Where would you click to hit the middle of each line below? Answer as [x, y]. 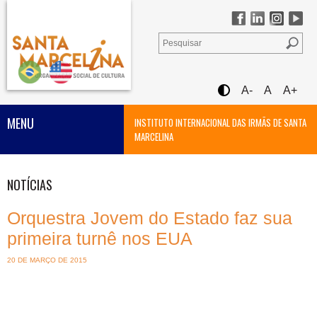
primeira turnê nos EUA [100, 238]
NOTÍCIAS [30, 185]
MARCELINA [154, 137]
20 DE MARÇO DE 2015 [47, 260]
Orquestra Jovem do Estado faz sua [150, 218]
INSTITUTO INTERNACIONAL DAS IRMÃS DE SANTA [220, 122]
